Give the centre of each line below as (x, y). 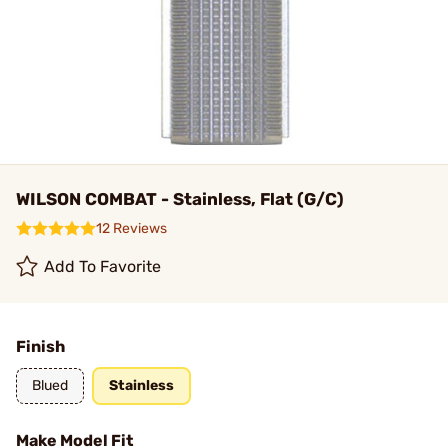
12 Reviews (131, 228)
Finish (40, 346)
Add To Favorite (103, 266)
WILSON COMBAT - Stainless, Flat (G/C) (180, 199)
